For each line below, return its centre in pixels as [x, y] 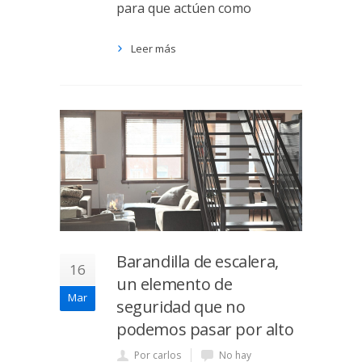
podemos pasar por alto [205, 329]
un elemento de [175, 284]
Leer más [154, 48]
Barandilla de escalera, [198, 261]
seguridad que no [181, 307]
